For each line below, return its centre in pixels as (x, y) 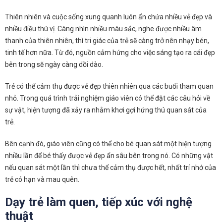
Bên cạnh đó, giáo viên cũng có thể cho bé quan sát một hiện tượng (108, 144)
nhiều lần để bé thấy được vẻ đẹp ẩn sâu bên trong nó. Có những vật (109, 156)
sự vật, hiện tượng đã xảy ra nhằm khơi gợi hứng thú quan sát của (106, 110)
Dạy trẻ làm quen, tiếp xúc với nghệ (99, 202)
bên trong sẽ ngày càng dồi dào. (54, 65)
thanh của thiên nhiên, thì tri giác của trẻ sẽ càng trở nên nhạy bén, (107, 41)
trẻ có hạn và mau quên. (42, 180)
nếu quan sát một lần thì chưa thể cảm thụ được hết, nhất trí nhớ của (111, 168)
